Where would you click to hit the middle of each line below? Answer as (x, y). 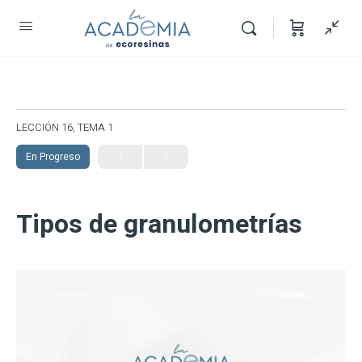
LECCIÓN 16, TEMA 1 (65, 127)
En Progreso (53, 157)
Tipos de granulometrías (159, 224)
